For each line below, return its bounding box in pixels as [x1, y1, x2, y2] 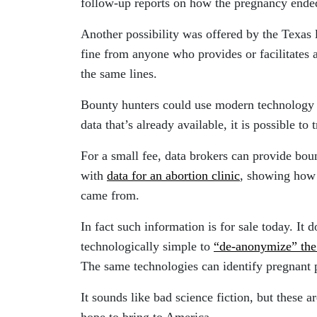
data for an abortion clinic [107, 168, 240, 183]
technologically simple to [81, 238, 214, 253]
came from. [81, 188, 139, 202]
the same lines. [81, 66, 157, 81]
